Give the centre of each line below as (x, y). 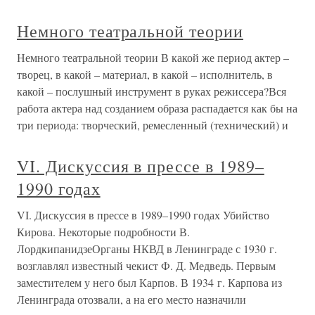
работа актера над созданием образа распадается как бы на (157, 108)
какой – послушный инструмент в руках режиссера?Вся (152, 91)
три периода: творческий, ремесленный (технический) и (153, 125)
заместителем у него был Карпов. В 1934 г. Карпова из (149, 282)
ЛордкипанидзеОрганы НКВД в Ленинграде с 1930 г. (147, 249)
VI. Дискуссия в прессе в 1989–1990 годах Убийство (143, 215)
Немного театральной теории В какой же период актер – (153, 57)
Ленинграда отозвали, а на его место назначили (131, 299)
